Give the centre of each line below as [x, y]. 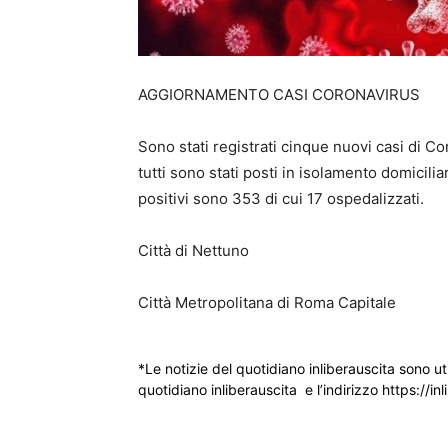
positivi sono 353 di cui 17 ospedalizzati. [281, 199]
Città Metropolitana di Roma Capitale [267, 303]
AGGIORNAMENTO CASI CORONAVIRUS [279, 95]
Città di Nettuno [193, 251]
